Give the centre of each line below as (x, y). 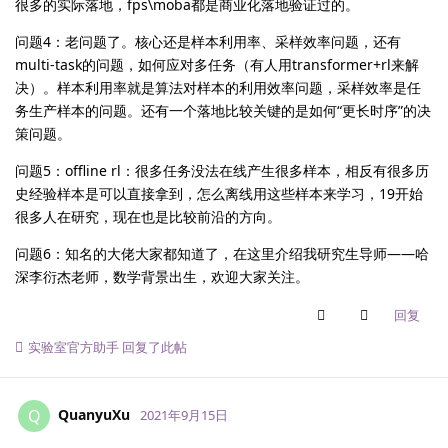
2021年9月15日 (184, 414)
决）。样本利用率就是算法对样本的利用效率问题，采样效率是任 (218, 88)
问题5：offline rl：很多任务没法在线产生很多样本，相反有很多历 (222, 171)
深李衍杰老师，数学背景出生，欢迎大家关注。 (162, 277)
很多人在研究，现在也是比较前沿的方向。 (148, 217)
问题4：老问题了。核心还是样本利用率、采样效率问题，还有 (208, 42)
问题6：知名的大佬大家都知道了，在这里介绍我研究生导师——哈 (222, 254)
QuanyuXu (94, 414)
